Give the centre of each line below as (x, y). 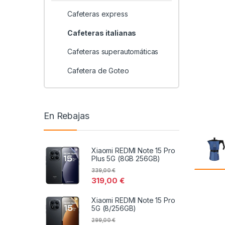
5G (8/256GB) (114, 208)
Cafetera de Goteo (98, 70)
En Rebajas (67, 116)
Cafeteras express (97, 14)
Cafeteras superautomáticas (113, 52)
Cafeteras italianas (102, 33)
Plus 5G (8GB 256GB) (126, 158)
